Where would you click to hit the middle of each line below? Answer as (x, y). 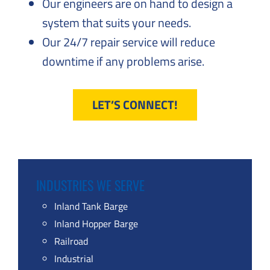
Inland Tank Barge (91, 206)
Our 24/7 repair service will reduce (129, 42)
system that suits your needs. (118, 23)
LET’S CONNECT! (135, 105)
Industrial (74, 259)
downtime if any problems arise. (123, 61)
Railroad (71, 241)
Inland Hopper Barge (96, 224)
